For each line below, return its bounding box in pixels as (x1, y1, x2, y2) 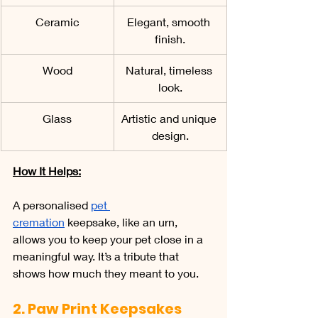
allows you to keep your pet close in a (13, 231, 206, 246)
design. (151, 128, 189, 142)
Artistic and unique (121, 111, 219, 125)
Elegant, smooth (127, 14, 213, 28)
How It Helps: (13, 163, 81, 177)
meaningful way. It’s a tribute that (13, 248, 182, 263)
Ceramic (35, 14, 79, 28)
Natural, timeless (125, 62, 215, 77)
